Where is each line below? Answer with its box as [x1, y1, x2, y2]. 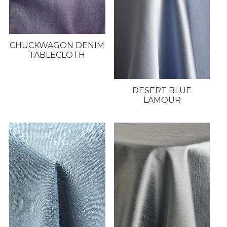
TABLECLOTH [29, 50, 86, 60]
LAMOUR [143, 95, 181, 105]
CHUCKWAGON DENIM [10, 41, 105, 51]
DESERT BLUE [132, 86, 192, 96]
